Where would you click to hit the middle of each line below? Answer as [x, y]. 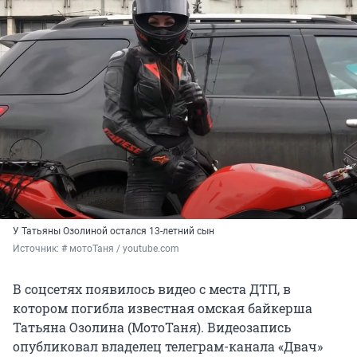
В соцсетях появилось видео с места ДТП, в [152, 289]
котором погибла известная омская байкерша [163, 308]
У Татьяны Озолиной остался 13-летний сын [114, 231]
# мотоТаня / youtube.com [120, 249]
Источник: [37, 249]
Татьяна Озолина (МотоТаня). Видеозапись [152, 328]
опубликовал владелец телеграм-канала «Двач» [168, 347]
